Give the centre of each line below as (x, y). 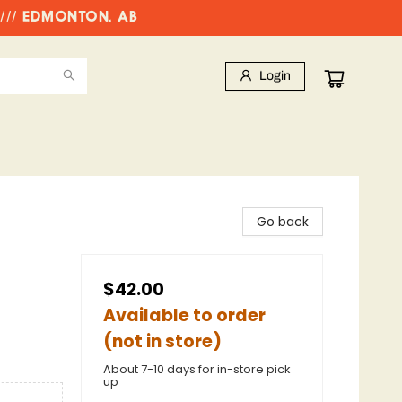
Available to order (184, 315)
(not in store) (162, 341)
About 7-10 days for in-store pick (197, 369)
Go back (283, 222)
